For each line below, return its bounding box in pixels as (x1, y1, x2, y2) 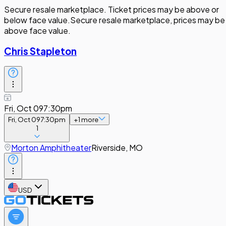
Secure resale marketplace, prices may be (70, 15, 225, 25)
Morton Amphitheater (11, 142, 91, 153)
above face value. (4, 25, 71, 36)
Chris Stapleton (4, 45, 77, 57)
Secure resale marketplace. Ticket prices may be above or (4, 4, 219, 15)
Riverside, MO (91, 142, 143, 153)
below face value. (4, 15, 70, 25)
